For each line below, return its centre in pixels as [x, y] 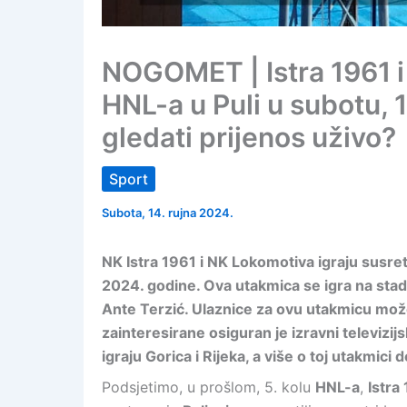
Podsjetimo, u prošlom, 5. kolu [208, 387]
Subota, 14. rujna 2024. [168, 213]
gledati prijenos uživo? [249, 137]
